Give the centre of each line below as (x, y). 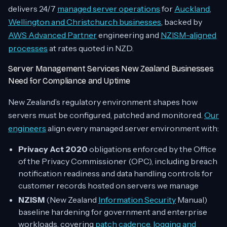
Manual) (192, 200)
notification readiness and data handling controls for (116, 173)
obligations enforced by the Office (152, 149)
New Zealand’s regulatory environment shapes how (103, 102)
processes (28, 48)
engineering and (129, 35)
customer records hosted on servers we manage (108, 185)
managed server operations (109, 9)
